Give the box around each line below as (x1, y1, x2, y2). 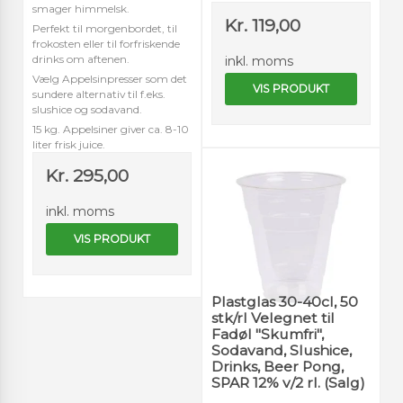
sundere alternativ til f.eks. (32, 86, 166, 101)
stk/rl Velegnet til (211, 309, 335, 327)
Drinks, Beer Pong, (211, 357, 344, 375)
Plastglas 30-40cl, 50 (211, 292, 358, 310)
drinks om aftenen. (32, 51, 130, 66)
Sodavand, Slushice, (211, 341, 352, 359)
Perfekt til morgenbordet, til (32, 21, 177, 35)
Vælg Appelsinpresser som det (32, 71, 187, 85)
